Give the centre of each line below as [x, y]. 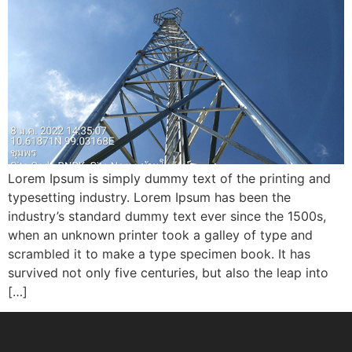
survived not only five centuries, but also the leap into [168, 272]
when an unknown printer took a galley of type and [160, 235]
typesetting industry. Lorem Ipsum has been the [149, 197]
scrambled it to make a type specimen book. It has [159, 253]
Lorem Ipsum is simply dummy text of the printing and [169, 178]
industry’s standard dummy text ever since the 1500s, [167, 216]
